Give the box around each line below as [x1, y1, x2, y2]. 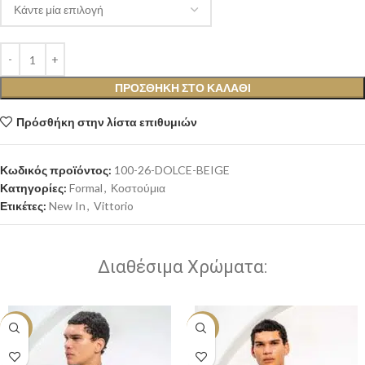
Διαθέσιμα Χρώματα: [98, 257, 267, 278]
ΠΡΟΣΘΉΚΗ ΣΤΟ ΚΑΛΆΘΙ [114, 81, 251, 95]
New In [49, 199, 86, 213]
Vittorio [94, 199, 134, 213]
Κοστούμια [111, 181, 165, 196]
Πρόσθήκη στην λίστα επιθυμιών [15, 114, 197, 129]
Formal [69, 181, 103, 196]
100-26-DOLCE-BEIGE [114, 163, 230, 178]
